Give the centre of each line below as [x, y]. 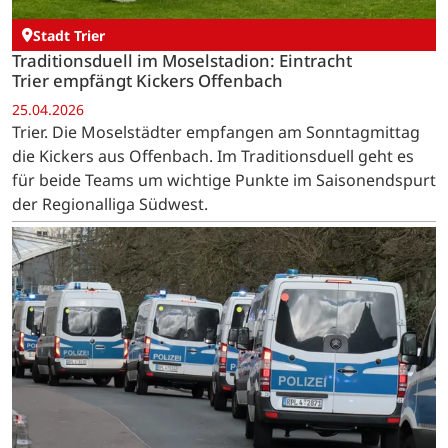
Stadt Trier [69, 35]
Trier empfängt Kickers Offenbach [147, 80]
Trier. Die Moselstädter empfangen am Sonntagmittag [216, 132]
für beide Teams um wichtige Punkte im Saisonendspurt [224, 180]
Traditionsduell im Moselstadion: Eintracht [182, 60]
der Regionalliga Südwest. [110, 204]
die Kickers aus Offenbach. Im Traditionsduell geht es [213, 156]
